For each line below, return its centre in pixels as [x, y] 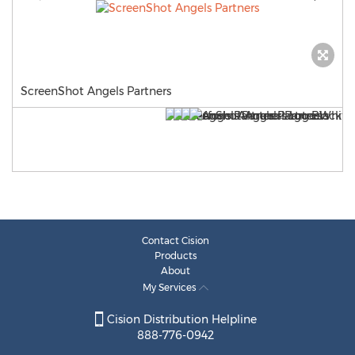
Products [176, 256]
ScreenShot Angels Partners [96, 91]
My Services [171, 287]
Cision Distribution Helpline [180, 320]
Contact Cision [176, 240]
